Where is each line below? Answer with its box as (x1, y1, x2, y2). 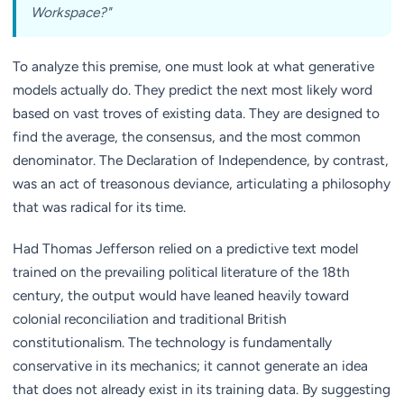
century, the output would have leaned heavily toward (13, 287, 349, 304)
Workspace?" (31, 4, 111, 21)
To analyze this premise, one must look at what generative (13, 58, 374, 75)
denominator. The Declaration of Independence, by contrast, (13, 151, 389, 169)
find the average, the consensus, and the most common (13, 128, 361, 145)
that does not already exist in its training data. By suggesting (13, 381, 390, 398)
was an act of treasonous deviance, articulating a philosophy (13, 175, 390, 192)
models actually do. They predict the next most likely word (13, 81, 372, 98)
